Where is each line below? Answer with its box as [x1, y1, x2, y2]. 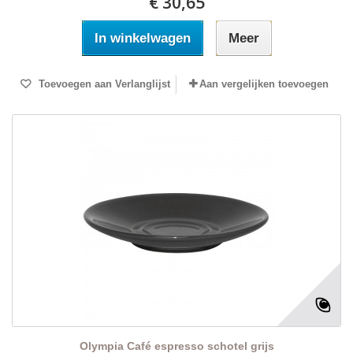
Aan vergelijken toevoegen [199, 78, 329, 91]
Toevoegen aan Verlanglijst [35, 78, 170, 91]
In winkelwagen [94, 31, 191, 46]
